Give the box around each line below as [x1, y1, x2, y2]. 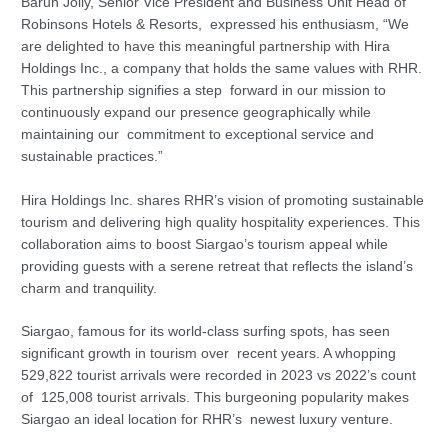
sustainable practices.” [21, 148, 164, 164]
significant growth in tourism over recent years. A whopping [21, 346, 397, 362]
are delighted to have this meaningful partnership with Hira [21, 38, 395, 54]
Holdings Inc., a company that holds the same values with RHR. [21, 60, 423, 76]
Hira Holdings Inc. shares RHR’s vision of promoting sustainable [21, 192, 425, 208]
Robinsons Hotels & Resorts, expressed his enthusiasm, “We [21, 16, 410, 32]
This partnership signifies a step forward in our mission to [21, 82, 387, 98]
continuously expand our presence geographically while [21, 104, 372, 120]
